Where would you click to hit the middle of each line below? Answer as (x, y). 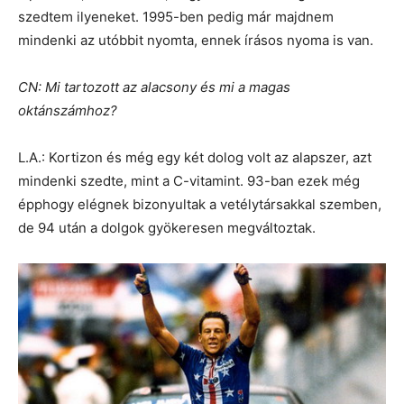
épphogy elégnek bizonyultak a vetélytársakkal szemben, (200, 204)
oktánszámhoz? (68, 110)
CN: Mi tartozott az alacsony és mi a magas (154, 87)
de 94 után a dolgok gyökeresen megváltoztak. (167, 227)
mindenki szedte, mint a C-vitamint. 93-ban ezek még (189, 180)
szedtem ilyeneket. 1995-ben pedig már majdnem (176, 16)
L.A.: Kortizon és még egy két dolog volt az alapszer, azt (195, 157)
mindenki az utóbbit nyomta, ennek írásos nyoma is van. (196, 40)
